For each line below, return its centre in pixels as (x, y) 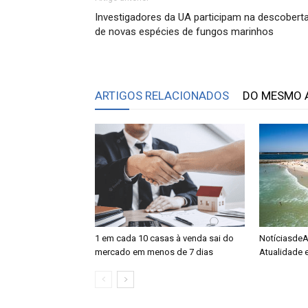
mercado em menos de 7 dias (154, 252)
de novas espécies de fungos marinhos (184, 32)
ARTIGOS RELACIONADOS (162, 96)
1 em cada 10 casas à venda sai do (164, 238)
